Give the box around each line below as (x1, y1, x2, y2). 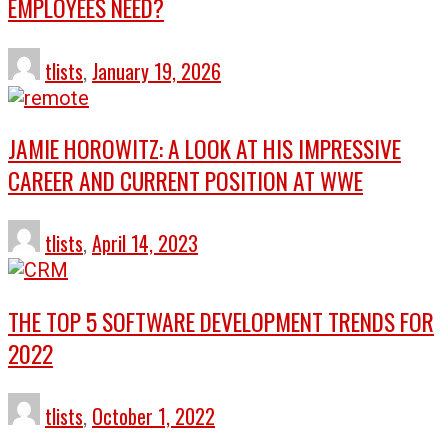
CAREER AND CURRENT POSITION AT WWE (8, 163, 363, 199)
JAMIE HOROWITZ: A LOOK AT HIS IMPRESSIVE (8, 131, 401, 167)
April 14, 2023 (92, 228, 198, 259)
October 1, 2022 (92, 401, 215, 432)
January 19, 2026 (92, 55, 221, 86)
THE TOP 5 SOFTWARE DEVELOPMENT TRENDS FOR (8, 303, 434, 339)
